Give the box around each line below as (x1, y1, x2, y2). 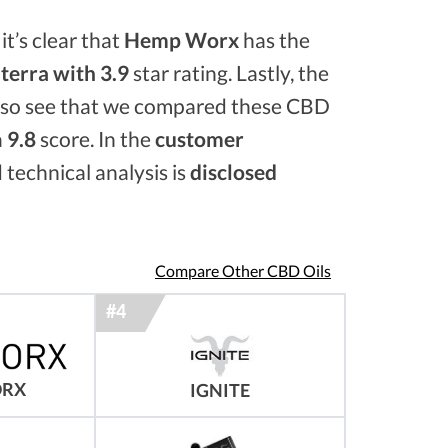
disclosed (190, 159, 277, 184)
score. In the (36, 126, 155, 151)
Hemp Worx (124, 27, 239, 52)
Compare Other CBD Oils (155, 261, 331, 281)
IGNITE (190, 379, 250, 401)
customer (155, 126, 244, 151)
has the (239, 27, 310, 52)
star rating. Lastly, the (129, 60, 329, 85)
